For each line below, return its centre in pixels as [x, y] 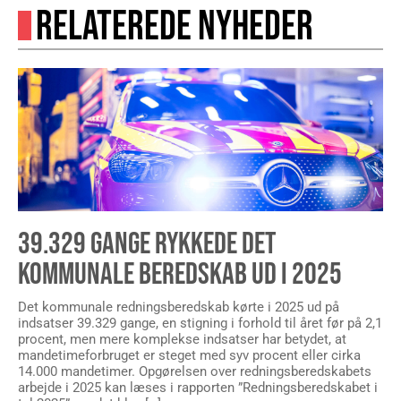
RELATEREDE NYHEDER [175, 27]
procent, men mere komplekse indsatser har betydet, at [182, 339]
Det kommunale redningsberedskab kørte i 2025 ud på [179, 307]
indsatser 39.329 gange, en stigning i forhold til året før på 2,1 [200, 323]
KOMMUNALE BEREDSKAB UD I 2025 [180, 274]
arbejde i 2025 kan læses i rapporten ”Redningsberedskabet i [198, 387]
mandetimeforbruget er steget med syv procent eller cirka [189, 355]
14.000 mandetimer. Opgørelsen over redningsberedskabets [195, 371]
